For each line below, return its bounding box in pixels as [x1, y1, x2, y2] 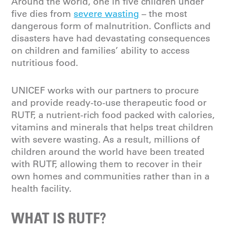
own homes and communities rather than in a [11, 171, 210, 182]
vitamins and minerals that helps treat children [11, 122, 214, 133]
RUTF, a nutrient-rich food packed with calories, [11, 109, 215, 121]
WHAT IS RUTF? [11, 209, 107, 227]
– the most [139, 8, 188, 19]
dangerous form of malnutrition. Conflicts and [11, 20, 211, 32]
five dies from [11, 8, 74, 19]
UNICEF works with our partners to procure [11, 85, 199, 96]
